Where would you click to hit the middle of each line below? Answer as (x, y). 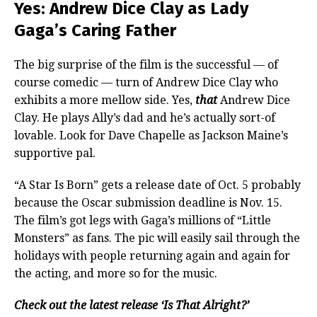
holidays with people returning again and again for (152, 256)
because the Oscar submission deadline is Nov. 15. (148, 203)
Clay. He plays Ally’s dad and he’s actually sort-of (145, 118)
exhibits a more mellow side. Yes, (105, 100)
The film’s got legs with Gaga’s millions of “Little (143, 221)
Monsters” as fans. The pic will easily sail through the (157, 238)
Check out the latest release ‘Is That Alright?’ (132, 306)
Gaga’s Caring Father (95, 31)
